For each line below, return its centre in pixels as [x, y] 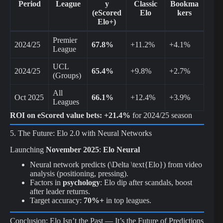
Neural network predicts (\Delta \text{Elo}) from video [116, 165]
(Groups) [67, 75]
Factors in [46, 183]
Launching [28, 149]
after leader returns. [60, 192]
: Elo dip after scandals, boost [146, 183]
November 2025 [72, 149]
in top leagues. [128, 201]
